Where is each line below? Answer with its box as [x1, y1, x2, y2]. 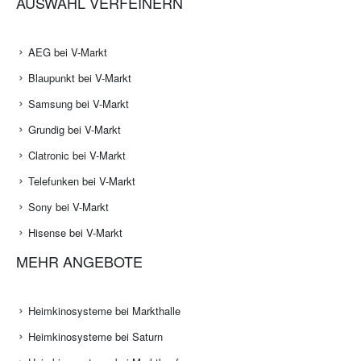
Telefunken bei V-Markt [28, 173, 135, 189]
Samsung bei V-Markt [28, 96, 129, 112]
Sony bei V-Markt [28, 199, 109, 215]
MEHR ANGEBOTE [16, 251, 143, 272]
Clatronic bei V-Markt [28, 147, 126, 164]
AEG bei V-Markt [28, 44, 107, 60]
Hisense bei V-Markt [28, 225, 122, 241]
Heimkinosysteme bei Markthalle [28, 303, 180, 319]
